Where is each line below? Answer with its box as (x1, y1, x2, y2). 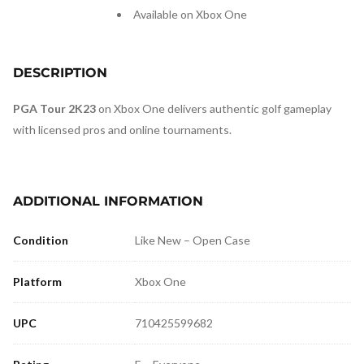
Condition (13, 233, 68, 247)
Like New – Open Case (135, 233, 250, 247)
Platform (13, 275, 62, 288)
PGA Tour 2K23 (13, 102, 96, 115)
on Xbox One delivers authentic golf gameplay (96, 102, 331, 115)
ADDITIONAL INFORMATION (13, 193, 203, 209)
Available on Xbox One (133, 7, 247, 21)
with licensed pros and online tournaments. (13, 123, 232, 136)
